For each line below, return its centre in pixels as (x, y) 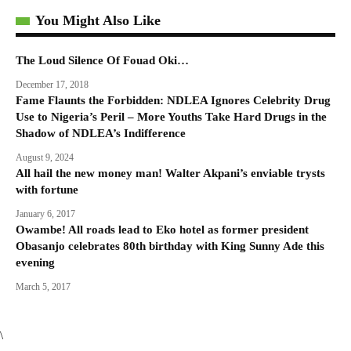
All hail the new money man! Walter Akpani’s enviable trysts (170, 174)
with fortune (47, 190)
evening (35, 263)
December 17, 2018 (52, 85)
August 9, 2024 (45, 158)
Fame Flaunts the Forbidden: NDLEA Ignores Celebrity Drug (173, 101)
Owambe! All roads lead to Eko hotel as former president (162, 230)
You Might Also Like (98, 21)
